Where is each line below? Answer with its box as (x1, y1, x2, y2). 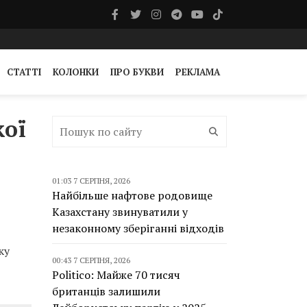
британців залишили (52, 284, 160, 299)
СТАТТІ (7, 66, 41, 78)
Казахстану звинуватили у (52, 204, 188, 219)
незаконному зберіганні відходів (52, 221, 224, 236)
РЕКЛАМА (175, 66, 220, 78)
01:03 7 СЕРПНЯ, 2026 (52, 175, 130, 186)
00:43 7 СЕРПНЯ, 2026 (52, 255, 130, 265)
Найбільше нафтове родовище (52, 188, 212, 203)
